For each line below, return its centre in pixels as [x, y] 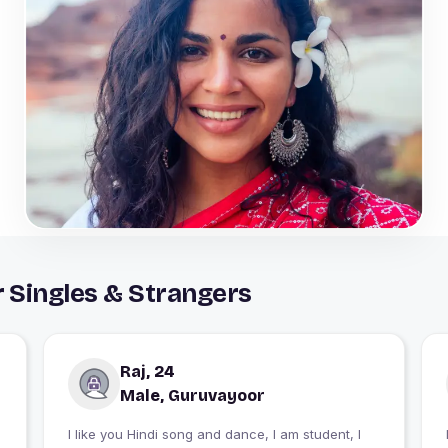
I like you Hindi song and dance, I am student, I [214, 433]
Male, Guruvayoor [192, 395]
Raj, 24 [147, 371]
